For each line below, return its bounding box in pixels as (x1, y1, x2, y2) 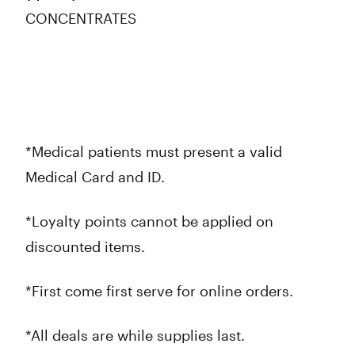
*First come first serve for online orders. (25, 282, 300, 300)
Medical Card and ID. (25, 168, 171, 185)
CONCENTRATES (25, 10, 143, 27)
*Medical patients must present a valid (25, 143, 282, 160)
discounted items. (25, 238, 149, 255)
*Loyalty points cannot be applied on (25, 212, 273, 230)
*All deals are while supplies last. (25, 326, 251, 344)
